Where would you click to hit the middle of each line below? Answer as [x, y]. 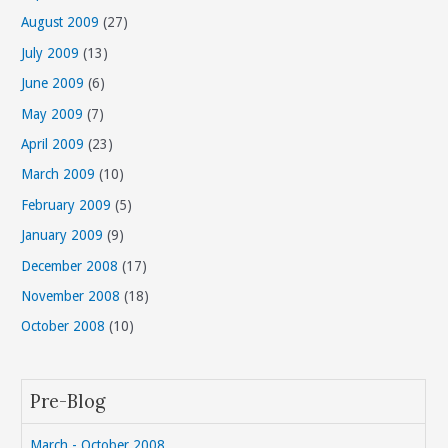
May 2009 [52, 113]
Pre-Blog [68, 401]
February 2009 [66, 204]
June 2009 [53, 83]
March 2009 [58, 174]
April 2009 [53, 144]
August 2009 [60, 22]
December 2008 [70, 265]
